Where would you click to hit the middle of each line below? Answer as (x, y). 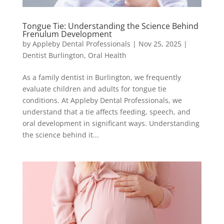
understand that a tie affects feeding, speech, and (106, 112)
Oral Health (107, 55)
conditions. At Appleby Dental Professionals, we (102, 100)
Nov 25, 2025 (160, 44)
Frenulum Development (67, 34)
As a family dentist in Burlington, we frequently (101, 77)
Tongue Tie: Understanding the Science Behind (110, 26)
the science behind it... (60, 135)
